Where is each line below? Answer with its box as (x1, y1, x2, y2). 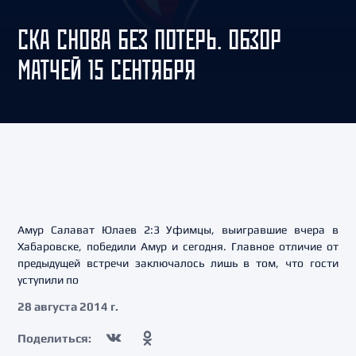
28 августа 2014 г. (17, 300, 118, 313)
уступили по (17, 273, 79, 286)
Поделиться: (17, 331, 91, 345)
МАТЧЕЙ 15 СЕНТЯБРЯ (17, 52, 195, 87)
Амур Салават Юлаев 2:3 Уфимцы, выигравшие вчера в (17, 223, 339, 236)
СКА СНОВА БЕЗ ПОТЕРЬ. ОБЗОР (17, 22, 281, 56)
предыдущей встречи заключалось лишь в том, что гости (17, 257, 339, 269)
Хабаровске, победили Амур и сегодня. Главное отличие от (17, 240, 339, 253)
